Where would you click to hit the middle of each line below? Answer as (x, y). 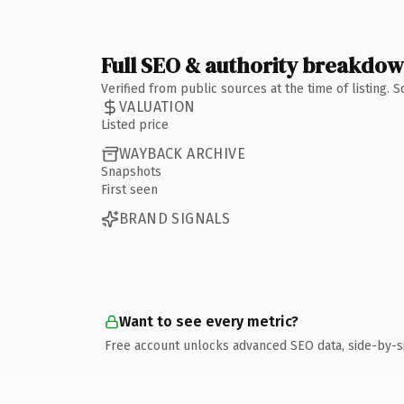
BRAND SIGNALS (175, 219)
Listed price (135, 124)
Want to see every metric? (209, 321)
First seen (129, 189)
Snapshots (131, 171)
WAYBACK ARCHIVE (182, 154)
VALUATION (157, 107)
